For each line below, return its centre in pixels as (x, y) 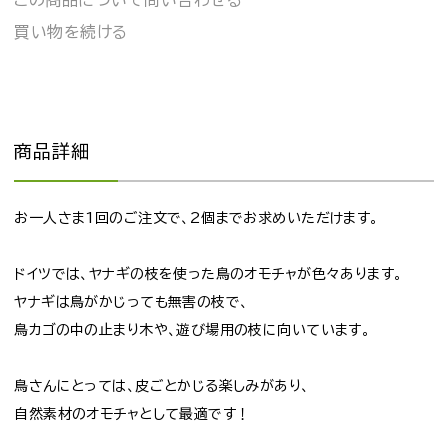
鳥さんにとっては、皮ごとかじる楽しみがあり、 (162, 385)
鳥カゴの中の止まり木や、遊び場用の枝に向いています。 (192, 329)
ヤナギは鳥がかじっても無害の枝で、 (131, 301)
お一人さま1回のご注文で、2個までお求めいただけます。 (196, 217)
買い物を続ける (71, 32)
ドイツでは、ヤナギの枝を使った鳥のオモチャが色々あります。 (208, 273)
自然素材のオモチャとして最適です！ (132, 413)
